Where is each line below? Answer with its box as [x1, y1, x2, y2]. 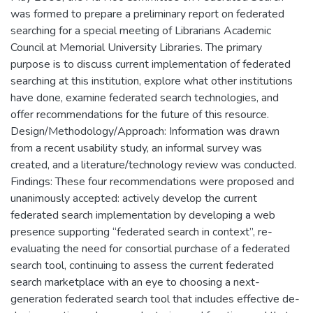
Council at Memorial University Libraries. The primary [10, 39, 262, 55]
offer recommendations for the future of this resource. [10, 106, 269, 122]
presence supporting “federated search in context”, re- [10, 224, 272, 240]
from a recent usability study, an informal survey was [10, 140, 262, 156]
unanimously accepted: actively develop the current [10, 190, 257, 206]
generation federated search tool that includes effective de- [10, 291, 300, 307]
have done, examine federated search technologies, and [10, 89, 279, 105]
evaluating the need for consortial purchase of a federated [10, 240, 290, 256]
